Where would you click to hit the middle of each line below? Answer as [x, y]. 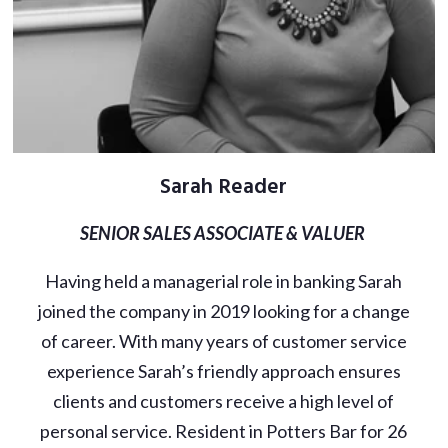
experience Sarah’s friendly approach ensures [223, 370]
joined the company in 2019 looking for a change [223, 310]
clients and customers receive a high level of [224, 400]
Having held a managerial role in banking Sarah [224, 280]
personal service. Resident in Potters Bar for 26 [224, 430]
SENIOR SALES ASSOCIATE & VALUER [223, 232]
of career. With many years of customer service [223, 340]
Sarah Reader [224, 187]
